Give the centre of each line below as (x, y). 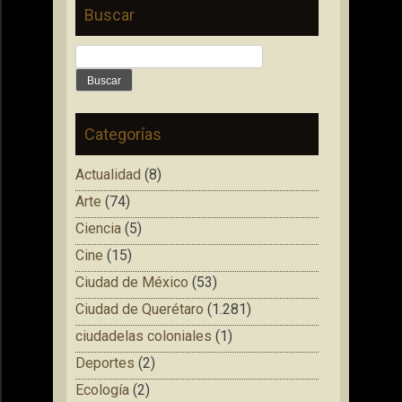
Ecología (102, 389)
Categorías (123, 134)
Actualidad (108, 174)
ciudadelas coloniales (144, 336)
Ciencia (98, 228)
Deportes (105, 363)
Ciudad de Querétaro (140, 309)
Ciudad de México (132, 282)
